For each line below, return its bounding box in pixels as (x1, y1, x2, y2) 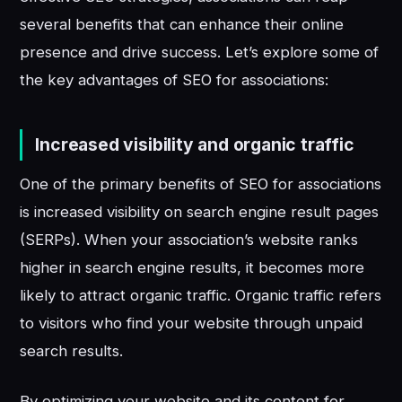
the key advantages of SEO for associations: (20, 71, 329, 90)
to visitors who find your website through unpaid (20, 314, 363, 333)
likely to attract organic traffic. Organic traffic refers (20, 286, 382, 305)
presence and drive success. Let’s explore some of (20, 43, 380, 62)
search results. (20, 342, 124, 361)
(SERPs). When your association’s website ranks (20, 231, 359, 249)
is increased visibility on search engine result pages (20, 203, 380, 222)
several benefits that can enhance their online (20, 15, 345, 34)
